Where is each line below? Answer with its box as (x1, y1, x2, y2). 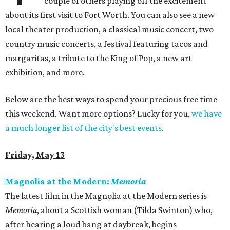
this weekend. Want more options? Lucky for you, (5, 108, 191, 119)
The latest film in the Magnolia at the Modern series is (5, 190, 207, 201)
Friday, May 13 (5, 149, 65, 160)
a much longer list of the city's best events (5, 123, 162, 133)
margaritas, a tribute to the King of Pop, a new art (5, 53, 192, 64)
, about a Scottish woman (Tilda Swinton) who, (37, 205, 213, 216)
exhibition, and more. (5, 67, 85, 78)
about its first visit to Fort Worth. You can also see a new (5, 10, 215, 21)
